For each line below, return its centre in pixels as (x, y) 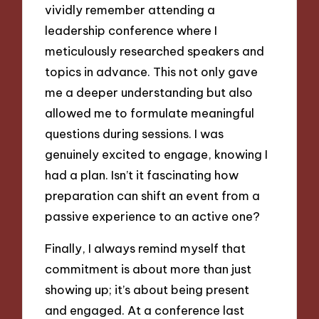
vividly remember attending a (130, 10)
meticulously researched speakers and (155, 51)
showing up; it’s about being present (147, 289)
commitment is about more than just (148, 268)
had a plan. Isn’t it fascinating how (142, 175)
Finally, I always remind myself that (146, 248)
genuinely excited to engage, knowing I (157, 155)
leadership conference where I (131, 31)
